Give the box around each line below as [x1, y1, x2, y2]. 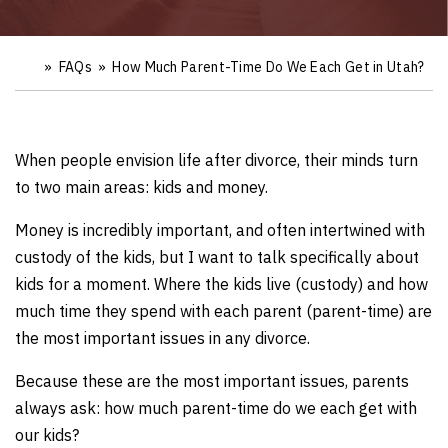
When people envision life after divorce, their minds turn [15, 150, 418, 170]
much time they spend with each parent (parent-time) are [15, 301, 432, 321]
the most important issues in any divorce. [15, 328, 310, 348]
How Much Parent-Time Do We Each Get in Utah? [112, 58, 425, 76]
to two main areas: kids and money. [15, 177, 268, 197]
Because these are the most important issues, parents [15, 371, 409, 391]
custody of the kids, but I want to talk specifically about [15, 247, 419, 267]
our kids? [15, 425, 79, 445]
